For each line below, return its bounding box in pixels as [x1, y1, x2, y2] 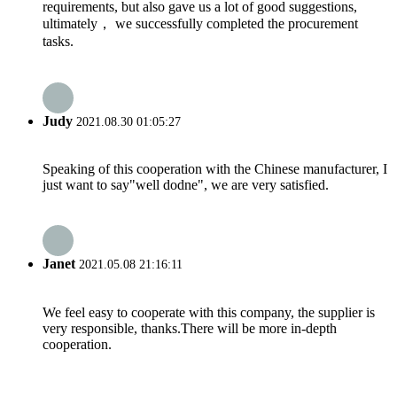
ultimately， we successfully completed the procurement [43, 16, 358, 32]
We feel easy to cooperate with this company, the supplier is [43, 304, 375, 320]
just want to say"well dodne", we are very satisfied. [43, 176, 329, 192]
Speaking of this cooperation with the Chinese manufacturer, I [43, 160, 387, 176]
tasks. [43, 34, 74, 50]
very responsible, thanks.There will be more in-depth [43, 320, 337, 336]
